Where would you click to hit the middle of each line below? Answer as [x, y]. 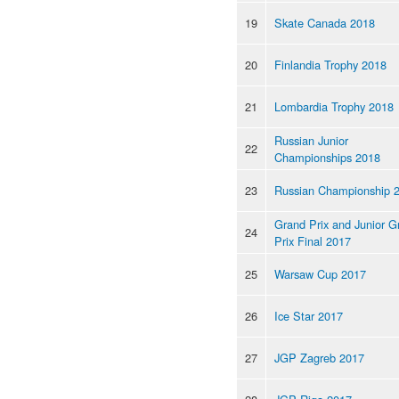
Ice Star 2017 [309, 315]
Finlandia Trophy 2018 [330, 64]
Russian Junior [311, 140]
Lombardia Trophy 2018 [334, 106]
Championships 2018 [327, 157]
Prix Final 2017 [313, 240]
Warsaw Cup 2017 [320, 273]
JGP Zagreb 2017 [319, 357]
